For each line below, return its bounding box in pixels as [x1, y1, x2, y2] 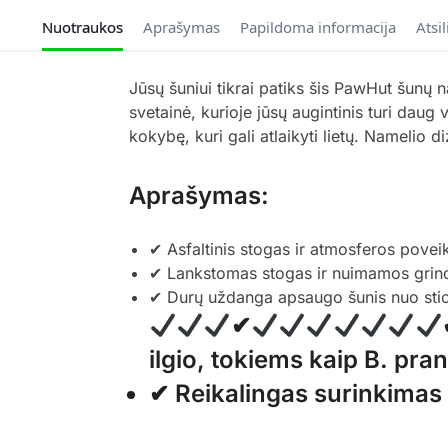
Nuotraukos [41, 17, 123, 38]
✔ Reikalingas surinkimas [148, 379, 442, 409]
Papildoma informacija [239, 17, 396, 38]
